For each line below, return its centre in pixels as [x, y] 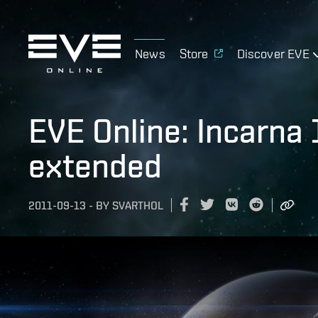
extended [95, 165]
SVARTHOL [138, 206]
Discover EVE [273, 53]
